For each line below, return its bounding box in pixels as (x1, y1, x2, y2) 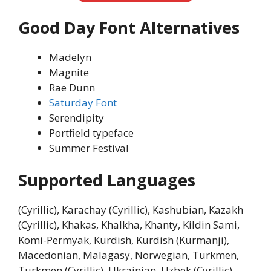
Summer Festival (49, 140, 129, 155)
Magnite (49, 65, 89, 79)
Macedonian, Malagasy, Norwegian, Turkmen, (18, 248, 239, 263)
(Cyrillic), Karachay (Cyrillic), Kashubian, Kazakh (18, 203, 243, 217)
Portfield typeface (49, 125, 134, 140)
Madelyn (49, 50, 91, 64)
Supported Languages (18, 169, 195, 192)
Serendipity (49, 110, 104, 125)
